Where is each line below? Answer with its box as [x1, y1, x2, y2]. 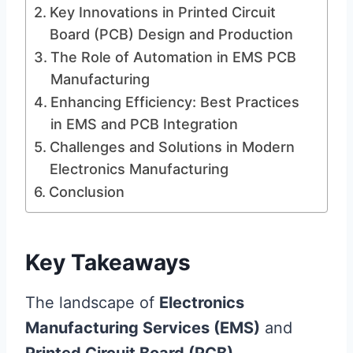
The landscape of [25, 292, 159, 312]
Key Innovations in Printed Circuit [49, 3, 276, 20]
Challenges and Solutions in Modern [49, 138, 295, 155]
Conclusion [48, 183, 124, 200]
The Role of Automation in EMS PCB [50, 48, 296, 65]
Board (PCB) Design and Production [49, 25, 293, 43]
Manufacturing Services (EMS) [25, 318, 260, 337]
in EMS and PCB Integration [50, 115, 238, 132]
